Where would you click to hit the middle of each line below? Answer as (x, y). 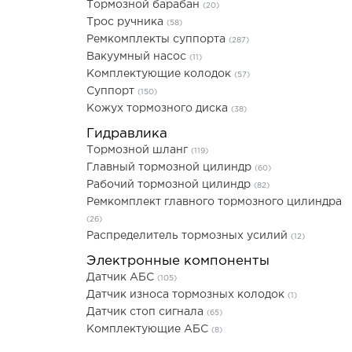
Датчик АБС (122, 277)
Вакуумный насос (138, 57)
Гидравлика (127, 134)
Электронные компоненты (178, 261)
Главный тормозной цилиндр (170, 167)
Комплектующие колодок (160, 74)
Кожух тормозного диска (159, 108)
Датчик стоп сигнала (147, 312)
